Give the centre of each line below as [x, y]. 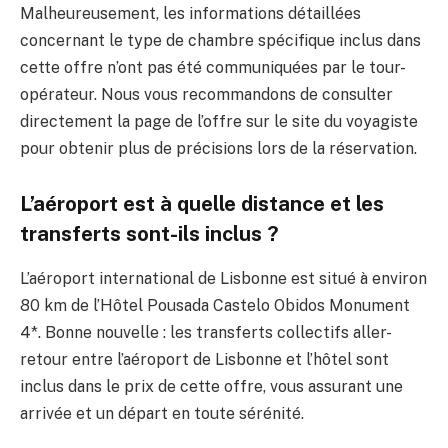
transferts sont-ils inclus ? [149, 234]
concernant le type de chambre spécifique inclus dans [220, 40]
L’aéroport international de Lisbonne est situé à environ [223, 278]
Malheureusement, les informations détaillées [190, 13]
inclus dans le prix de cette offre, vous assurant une [211, 386]
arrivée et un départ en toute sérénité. [162, 413]
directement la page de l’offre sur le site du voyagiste [219, 121]
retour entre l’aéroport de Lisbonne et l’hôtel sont [204, 359]
